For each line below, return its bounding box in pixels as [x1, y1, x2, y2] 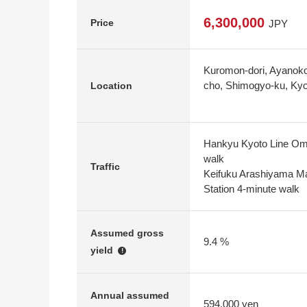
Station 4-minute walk [204, 183, 299, 195]
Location [90, 79, 132, 91]
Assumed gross [90, 228, 164, 238]
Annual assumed [90, 290, 169, 301]
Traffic [90, 160, 120, 172]
